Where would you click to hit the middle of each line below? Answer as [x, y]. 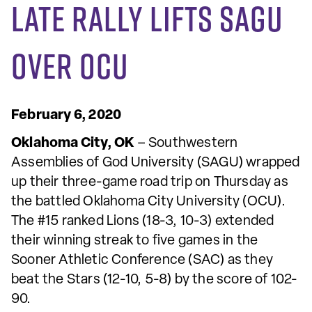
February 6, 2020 [67, 115]
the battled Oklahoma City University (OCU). [149, 202]
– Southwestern [187, 143]
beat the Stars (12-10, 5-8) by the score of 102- [155, 280]
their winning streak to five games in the [135, 241]
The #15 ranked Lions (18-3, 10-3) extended [143, 221]
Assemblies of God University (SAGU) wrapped [156, 163]
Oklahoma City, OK [74, 143]
